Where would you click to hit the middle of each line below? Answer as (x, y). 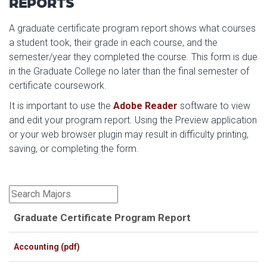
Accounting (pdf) (47, 246)
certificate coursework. (58, 85)
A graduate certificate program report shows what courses (132, 28)
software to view (214, 105)
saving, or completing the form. (74, 148)
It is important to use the (60, 105)
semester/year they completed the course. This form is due (133, 57)
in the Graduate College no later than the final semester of (129, 71)
